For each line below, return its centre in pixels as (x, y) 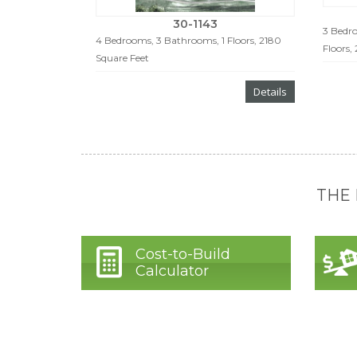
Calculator (172, 271)
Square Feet (122, 57)
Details (270, 91)
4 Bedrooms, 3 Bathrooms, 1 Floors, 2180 (188, 40)
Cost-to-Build (183, 255)
